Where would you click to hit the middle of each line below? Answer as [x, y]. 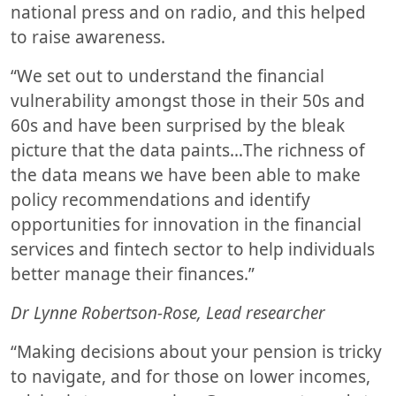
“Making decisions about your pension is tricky [196, 351]
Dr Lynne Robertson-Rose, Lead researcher [170, 312]
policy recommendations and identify [160, 199]
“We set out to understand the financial [168, 76]
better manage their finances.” [135, 274]
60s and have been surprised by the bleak [178, 125]
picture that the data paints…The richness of [188, 150]
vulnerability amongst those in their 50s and [188, 100]
